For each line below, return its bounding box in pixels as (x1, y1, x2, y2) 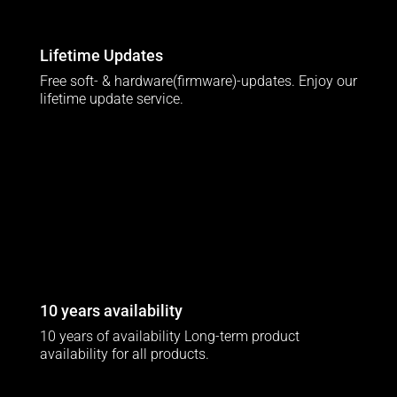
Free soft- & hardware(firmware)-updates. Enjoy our (39, 73, 357, 90)
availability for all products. (39, 346, 209, 363)
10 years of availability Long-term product (39, 328, 300, 346)
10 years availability (39, 301, 183, 321)
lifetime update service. (39, 90, 183, 108)
